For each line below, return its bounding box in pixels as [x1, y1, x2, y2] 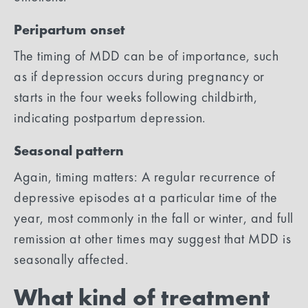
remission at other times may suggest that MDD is [14, 229, 291, 247]
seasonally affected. [14, 250, 129, 268]
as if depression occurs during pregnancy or [14, 67, 265, 85]
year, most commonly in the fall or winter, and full [14, 208, 294, 227]
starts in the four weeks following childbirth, [14, 87, 257, 106]
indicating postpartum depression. [14, 108, 210, 126]
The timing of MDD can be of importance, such [14, 46, 278, 65]
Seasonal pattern [14, 141, 124, 159]
